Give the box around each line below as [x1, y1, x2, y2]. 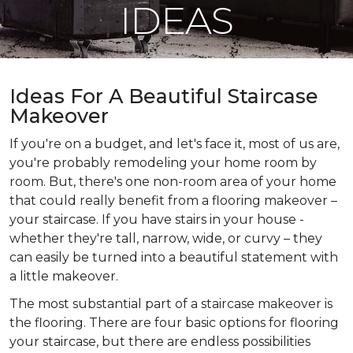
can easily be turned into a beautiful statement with [9, 250, 338, 265]
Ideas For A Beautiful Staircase [9, 84, 318, 108]
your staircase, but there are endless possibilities [9, 334, 310, 349]
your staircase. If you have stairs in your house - [9, 212, 304, 227]
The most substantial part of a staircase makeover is [9, 296, 333, 311]
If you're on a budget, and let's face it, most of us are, [9, 136, 340, 151]
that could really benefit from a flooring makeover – [9, 193, 337, 208]
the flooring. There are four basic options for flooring [9, 315, 339, 330]
